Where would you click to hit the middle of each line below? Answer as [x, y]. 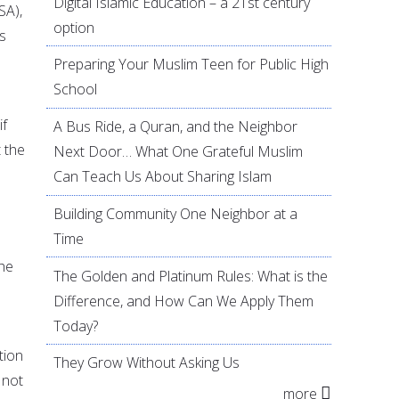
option [74, 27]
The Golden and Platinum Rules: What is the [191, 276]
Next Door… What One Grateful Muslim [179, 152]
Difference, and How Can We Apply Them [184, 301]
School [76, 90]
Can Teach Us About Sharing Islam [163, 177]
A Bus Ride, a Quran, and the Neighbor [176, 127]
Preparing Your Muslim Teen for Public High [191, 65]
